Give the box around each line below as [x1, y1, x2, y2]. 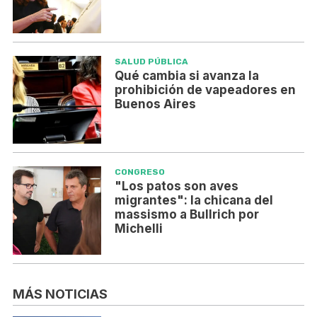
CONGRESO [114, 167, 165, 178]
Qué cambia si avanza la [114, 68, 259, 83]
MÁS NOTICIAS [13, 286, 108, 301]
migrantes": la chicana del [114, 193, 273, 208]
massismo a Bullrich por [114, 207, 259, 222]
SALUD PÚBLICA [114, 56, 188, 67]
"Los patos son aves [114, 179, 238, 194]
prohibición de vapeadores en [114, 82, 296, 97]
